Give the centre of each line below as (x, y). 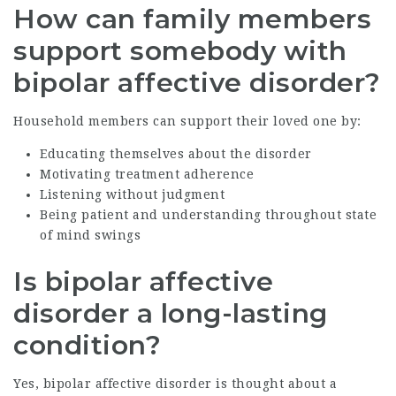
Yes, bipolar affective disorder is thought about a (175, 383)
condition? (87, 345)
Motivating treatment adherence (147, 174)
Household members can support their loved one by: (187, 121)
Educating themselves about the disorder (176, 153)
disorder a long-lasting (171, 313)
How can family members (192, 19)
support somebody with (180, 50)
